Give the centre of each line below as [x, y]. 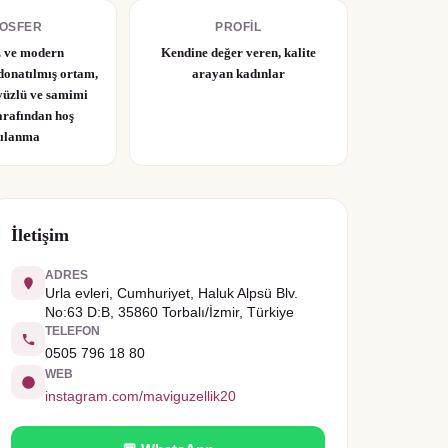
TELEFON [72, 331]
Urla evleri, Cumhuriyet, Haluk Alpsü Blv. [171, 293]
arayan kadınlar [238, 73]
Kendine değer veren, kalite [238, 52]
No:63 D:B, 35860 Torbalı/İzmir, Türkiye [169, 312]
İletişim [40, 235]
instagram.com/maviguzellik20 [140, 396]
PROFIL [238, 27]
